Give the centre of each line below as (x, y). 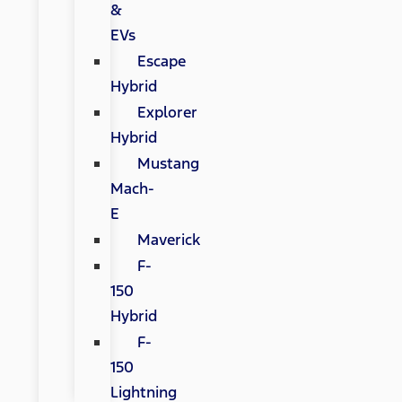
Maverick (168, 240)
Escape (161, 61)
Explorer (167, 113)
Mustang (168, 164)
